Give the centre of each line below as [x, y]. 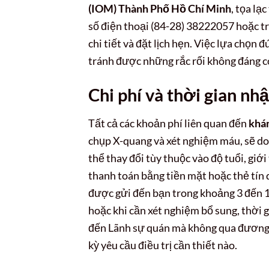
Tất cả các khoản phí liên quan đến [168, 123]
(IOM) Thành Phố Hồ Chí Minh [160, 8]
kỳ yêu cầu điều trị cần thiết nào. [163, 245]
